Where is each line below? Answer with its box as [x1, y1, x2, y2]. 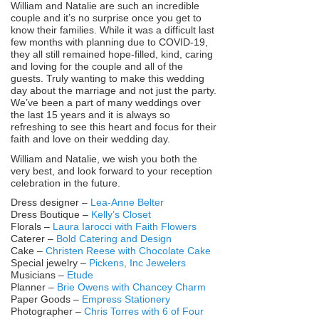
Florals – [11, 221, 53, 233]
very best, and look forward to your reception [11, 164, 212, 177]
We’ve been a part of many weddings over [11, 97, 201, 109]
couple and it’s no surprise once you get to [11, 12, 202, 24]
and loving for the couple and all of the [11, 61, 183, 73]
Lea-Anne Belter [90, 197, 164, 209]
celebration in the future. [11, 177, 120, 189]
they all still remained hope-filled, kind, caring [11, 48, 213, 61]
